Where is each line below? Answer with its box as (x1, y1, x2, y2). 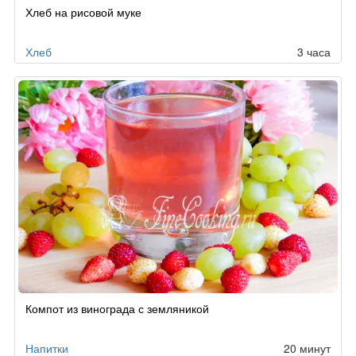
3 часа (297, 44, 331, 60)
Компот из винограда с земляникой (25, 300, 209, 317)
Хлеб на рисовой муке (25, 4, 141, 21)
